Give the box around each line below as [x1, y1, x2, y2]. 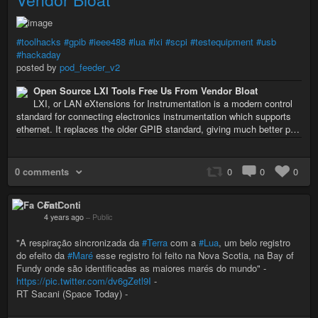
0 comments [15, 164, 69, 178]
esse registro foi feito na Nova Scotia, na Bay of [93, 248, 294, 262]
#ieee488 [89, 34, 126, 48]
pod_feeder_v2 [60, 60, 120, 74]
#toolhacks [16, 34, 61, 48]
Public [92, 211, 112, 222]
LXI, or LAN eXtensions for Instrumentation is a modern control [33, 96, 292, 110]
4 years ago [44, 211, 84, 222]
